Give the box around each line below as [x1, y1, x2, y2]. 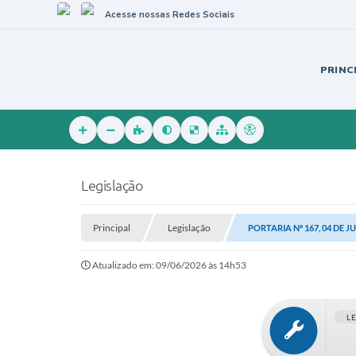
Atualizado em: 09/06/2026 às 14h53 [92, 259, 246, 271]
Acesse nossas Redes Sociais [105, 8, 234, 21]
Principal [93, 222, 130, 234]
